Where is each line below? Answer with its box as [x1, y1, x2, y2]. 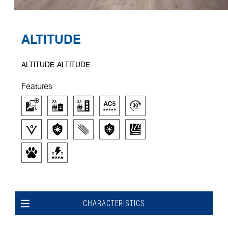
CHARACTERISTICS [83, 199, 145, 208]
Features [21, 80, 52, 92]
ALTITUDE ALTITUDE [21, 59, 90, 70]
